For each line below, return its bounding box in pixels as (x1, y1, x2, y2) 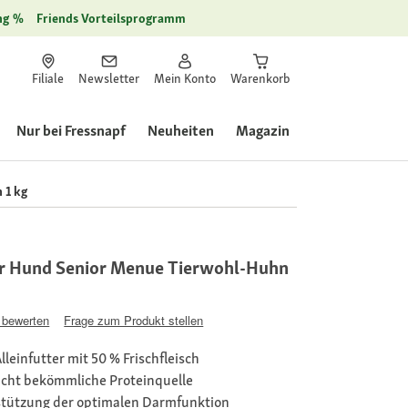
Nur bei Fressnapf (16, 121, 126, 140)
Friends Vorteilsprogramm (36, 10, 186, 26)
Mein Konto (154, 70, 216, 87)
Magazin (236, 121, 290, 140)
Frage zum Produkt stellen (64, 311, 204, 329)
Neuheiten (148, 121, 214, 140)
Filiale (32, 70, 64, 87)
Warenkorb (230, 70, 290, 87)
